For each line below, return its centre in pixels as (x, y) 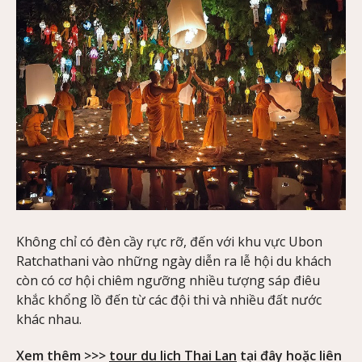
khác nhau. (49, 320)
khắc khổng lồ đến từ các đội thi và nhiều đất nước (169, 300)
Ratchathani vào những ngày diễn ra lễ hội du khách (174, 261)
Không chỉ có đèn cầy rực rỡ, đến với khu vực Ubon (169, 242)
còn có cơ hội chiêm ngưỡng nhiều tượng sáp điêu (168, 281)
